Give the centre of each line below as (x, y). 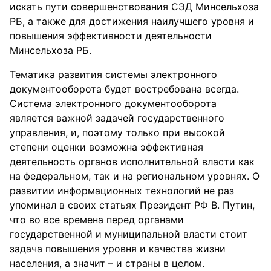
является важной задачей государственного (117, 118)
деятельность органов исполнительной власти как (132, 162)
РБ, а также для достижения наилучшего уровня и (132, 21)
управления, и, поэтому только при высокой (117, 132)
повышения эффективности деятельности (111, 36)
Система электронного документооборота (113, 103)
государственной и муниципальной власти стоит (129, 234)
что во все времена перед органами (97, 220)
